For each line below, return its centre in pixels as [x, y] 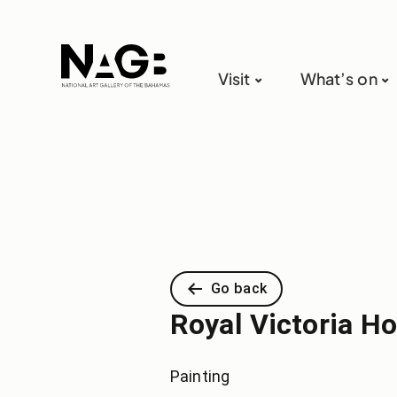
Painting [200, 376]
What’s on [339, 79]
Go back [239, 288]
